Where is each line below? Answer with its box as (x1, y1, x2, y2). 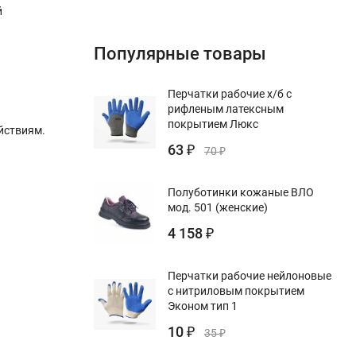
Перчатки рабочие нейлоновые (168, 269, 331, 282)
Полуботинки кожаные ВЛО (168, 185, 314, 199)
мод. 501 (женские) (168, 200, 268, 214)
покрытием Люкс (168, 117, 258, 130)
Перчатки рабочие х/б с (168, 87, 292, 100)
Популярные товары (94, 43, 266, 64)
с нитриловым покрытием (168, 284, 304, 297)
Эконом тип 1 (168, 299, 238, 312)
